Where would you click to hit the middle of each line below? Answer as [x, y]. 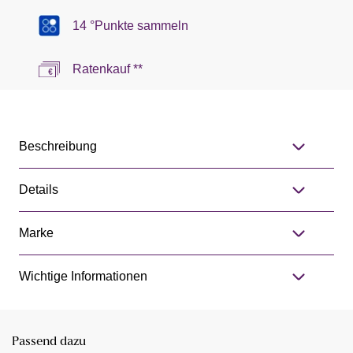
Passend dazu [49, 342]
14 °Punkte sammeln [130, 25]
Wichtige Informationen [83, 277]
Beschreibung [58, 147]
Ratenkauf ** [108, 69]
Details [39, 190]
